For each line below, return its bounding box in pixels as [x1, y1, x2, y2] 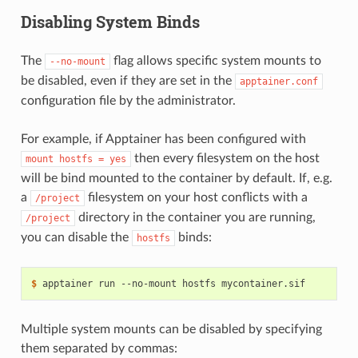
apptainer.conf [239, 76, 318, 88]
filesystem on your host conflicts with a [84, 191, 308, 205]
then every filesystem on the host [130, 152, 320, 165]
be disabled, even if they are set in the [20, 74, 235, 88]
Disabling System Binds [20, 11, 200, 33]
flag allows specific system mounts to [109, 54, 321, 68]
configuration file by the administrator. [20, 94, 236, 108]
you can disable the [20, 231, 132, 245]
